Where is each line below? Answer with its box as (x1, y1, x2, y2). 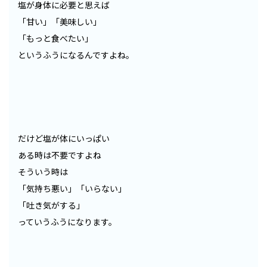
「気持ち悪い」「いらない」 (18, 182, 126, 195)
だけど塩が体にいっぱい (18, 132, 110, 145)
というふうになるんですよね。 (18, 49, 134, 61)
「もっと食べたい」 (18, 32, 93, 45)
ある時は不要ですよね (18, 149, 101, 162)
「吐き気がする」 (18, 199, 85, 212)
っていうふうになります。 (18, 216, 117, 228)
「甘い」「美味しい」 (18, 15, 101, 28)
